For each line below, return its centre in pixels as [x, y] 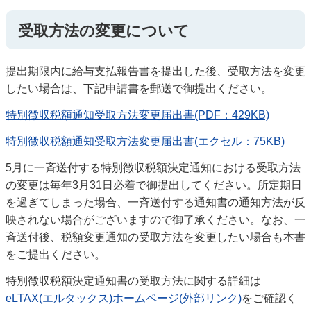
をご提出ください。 [56, 254]
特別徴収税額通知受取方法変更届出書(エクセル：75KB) [145, 141]
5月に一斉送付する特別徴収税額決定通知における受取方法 [153, 167]
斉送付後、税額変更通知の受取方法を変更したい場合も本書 [155, 237]
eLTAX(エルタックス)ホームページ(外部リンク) [124, 298]
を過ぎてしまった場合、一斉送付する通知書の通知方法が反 [155, 202]
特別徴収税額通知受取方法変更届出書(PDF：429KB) [137, 115]
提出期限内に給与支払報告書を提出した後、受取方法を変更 [155, 72]
